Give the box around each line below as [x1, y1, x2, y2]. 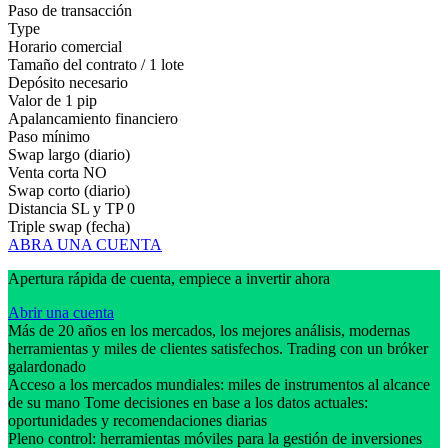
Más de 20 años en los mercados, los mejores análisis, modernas [8, 321, 410, 339]
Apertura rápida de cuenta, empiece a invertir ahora [8, 269, 330, 287]
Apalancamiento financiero [8, 109, 178, 127]
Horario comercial [8, 37, 122, 55]
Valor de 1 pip [8, 91, 97, 109]
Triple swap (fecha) [8, 217, 130, 235]
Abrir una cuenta [8, 303, 114, 321]
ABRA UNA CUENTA [8, 235, 162, 253]
